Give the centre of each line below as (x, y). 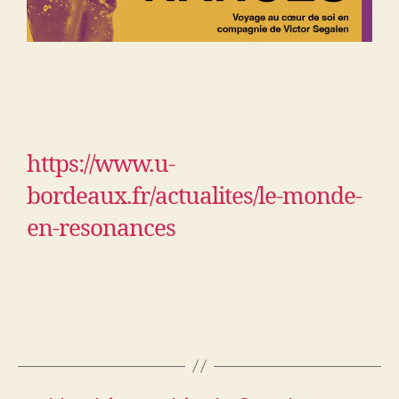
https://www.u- (101, 164)
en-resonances (101, 228)
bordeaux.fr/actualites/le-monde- (194, 196)
